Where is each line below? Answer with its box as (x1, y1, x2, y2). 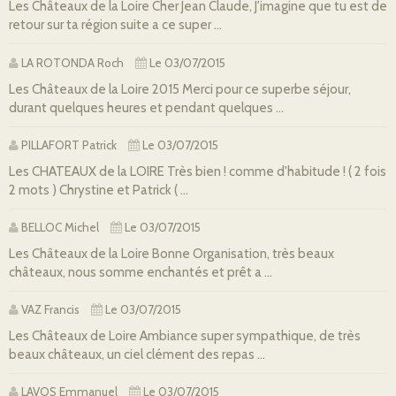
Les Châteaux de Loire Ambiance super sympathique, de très (9, 328, 361, 345)
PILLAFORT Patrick (19, 137, 117, 152)
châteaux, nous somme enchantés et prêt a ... (9, 263, 272, 280)
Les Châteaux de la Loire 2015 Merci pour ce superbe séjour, (9, 80, 351, 97)
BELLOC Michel (19, 219, 99, 234)
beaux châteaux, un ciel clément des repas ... (9, 346, 265, 363)
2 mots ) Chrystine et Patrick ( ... (9, 181, 188, 198)
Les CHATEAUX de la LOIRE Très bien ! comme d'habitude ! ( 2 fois (9, 163, 386, 179)
